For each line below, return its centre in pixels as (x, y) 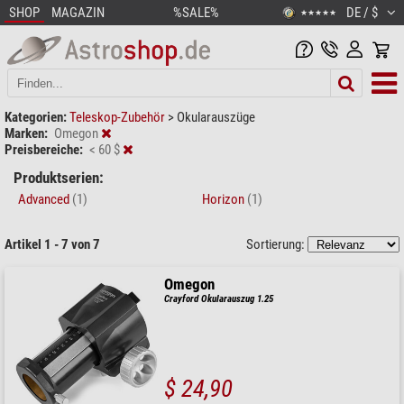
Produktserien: (59, 178)
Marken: (26, 133)
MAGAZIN (78, 13)
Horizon (225, 199)
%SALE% (196, 13)
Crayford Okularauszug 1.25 (219, 298)
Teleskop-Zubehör (119, 117)
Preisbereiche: (44, 149)
